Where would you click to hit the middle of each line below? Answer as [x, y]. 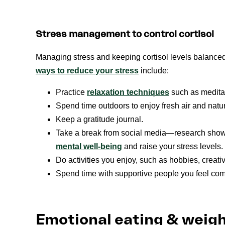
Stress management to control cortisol [125, 34]
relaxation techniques [128, 92]
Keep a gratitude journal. [99, 119]
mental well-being [89, 146]
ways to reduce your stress [87, 70]
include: [154, 70]
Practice [71, 92]
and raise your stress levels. [173, 146]
